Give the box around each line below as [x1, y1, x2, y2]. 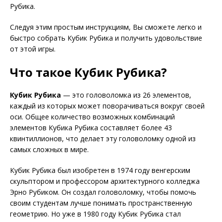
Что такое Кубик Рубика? [10, 63, 167, 80]
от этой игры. [10, 44, 55, 54]
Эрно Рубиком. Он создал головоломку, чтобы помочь [10, 187, 196, 197]
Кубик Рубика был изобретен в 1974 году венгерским [10, 165, 190, 175]
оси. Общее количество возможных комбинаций [10, 111, 175, 121]
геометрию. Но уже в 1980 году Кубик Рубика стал [10, 209, 181, 219]
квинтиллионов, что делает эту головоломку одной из [10, 133, 196, 143]
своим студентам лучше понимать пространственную [10, 198, 192, 208]
